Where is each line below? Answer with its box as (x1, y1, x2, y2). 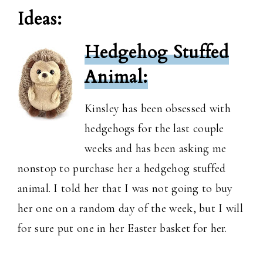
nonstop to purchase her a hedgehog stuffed (18, 161, 226, 176)
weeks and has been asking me (85, 141, 227, 156)
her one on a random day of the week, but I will (18, 201, 244, 216)
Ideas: (18, 7, 62, 32)
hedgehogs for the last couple (85, 122, 224, 136)
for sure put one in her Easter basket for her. (18, 221, 231, 236)
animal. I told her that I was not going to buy (18, 181, 233, 196)
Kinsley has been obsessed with (85, 102, 231, 116)
